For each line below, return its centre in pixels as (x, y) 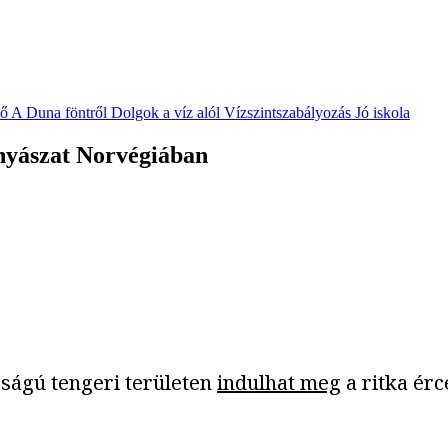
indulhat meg (279, 382)
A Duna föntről (59, 113)
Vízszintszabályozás (287, 113)
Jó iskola (382, 113)
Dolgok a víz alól (165, 113)
